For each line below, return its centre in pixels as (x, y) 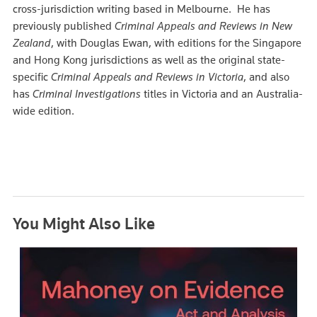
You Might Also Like (84, 223)
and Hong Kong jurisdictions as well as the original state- (149, 60)
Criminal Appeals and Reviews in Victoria (147, 77)
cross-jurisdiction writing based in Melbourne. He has (142, 9)
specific (32, 77)
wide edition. (46, 111)
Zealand (32, 43)
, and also (266, 77)
